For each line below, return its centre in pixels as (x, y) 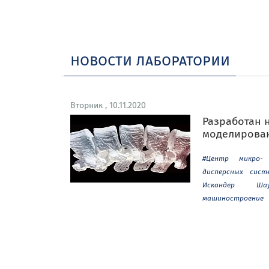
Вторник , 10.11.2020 (108, 105)
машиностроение (233, 198)
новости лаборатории (150, 59)
